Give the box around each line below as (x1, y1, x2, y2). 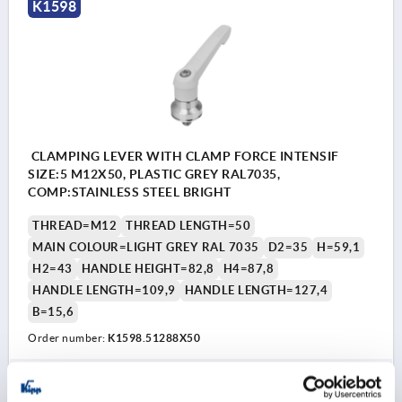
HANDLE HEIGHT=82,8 (81, 261, 214, 275)
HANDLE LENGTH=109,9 (32, 283, 176, 297)
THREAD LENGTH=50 (126, 218, 250, 232)
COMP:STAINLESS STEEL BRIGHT (28, 184, 232, 199)
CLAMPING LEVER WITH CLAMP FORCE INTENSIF (28, 148, 339, 163)
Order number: (28, 331, 108, 344)
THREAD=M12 (32, 218, 117, 232)
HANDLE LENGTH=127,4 (184, 283, 328, 297)
